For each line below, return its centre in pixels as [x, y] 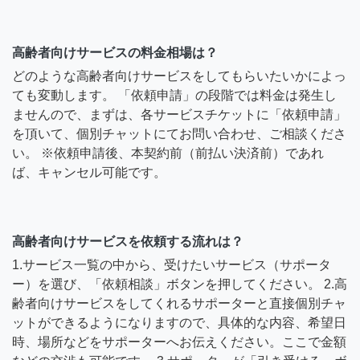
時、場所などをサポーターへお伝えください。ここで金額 [179, 342]
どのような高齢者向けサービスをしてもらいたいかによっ [179, 76]
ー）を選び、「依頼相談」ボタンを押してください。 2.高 [180, 284]
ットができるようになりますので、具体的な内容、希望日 [179, 322]
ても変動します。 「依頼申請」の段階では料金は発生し [174, 95]
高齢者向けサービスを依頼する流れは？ [128, 241]
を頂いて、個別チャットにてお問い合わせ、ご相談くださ [179, 133]
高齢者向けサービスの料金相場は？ [115, 52]
